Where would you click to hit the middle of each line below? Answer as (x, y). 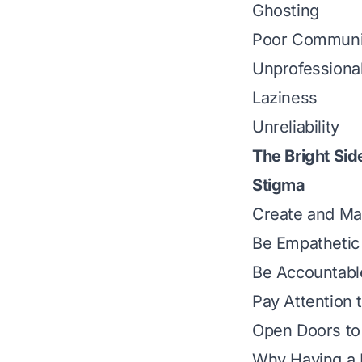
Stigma (279, 185)
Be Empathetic (306, 243)
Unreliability (296, 127)
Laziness (285, 98)
